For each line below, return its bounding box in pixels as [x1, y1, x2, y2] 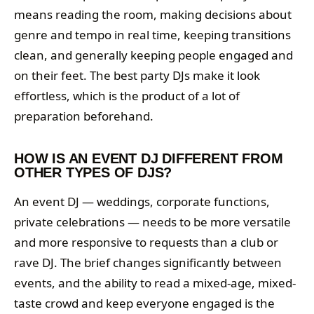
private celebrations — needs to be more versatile [14, 214, 291, 231]
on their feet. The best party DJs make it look [14, 67, 260, 84]
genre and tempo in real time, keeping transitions [14, 27, 291, 43]
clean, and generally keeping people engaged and [14, 47, 293, 64]
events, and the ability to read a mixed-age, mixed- [14, 275, 296, 292]
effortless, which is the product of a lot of [14, 88, 240, 104]
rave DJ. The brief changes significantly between [14, 254, 282, 271]
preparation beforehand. [14, 108, 153, 125]
